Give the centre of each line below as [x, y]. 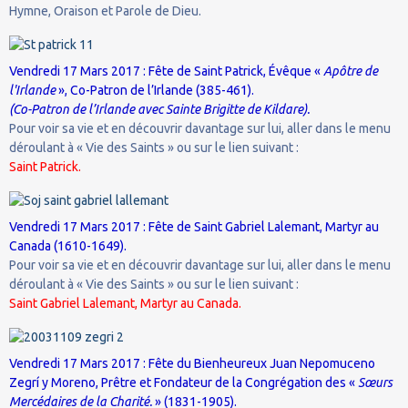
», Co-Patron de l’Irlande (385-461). [155, 90]
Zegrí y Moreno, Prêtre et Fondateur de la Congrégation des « [182, 382]
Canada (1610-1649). [68, 245]
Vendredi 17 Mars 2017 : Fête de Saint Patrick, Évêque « [166, 71]
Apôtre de [351, 71]
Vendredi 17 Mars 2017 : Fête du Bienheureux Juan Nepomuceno [192, 363]
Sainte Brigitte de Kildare [235, 109]
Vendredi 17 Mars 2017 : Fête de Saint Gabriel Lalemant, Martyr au [194, 226]
